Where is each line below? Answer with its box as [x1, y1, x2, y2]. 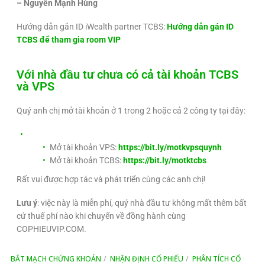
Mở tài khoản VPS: [50, 142, 118, 152]
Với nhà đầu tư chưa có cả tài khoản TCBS [17, 67, 238, 82]
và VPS [17, 79, 54, 93]
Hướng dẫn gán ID [167, 21, 234, 31]
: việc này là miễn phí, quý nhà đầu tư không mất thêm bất [37, 198, 247, 208]
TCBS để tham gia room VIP [17, 34, 121, 44]
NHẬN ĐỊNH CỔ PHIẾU [110, 253, 183, 264]
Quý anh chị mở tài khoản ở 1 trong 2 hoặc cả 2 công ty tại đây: [17, 105, 245, 115]
